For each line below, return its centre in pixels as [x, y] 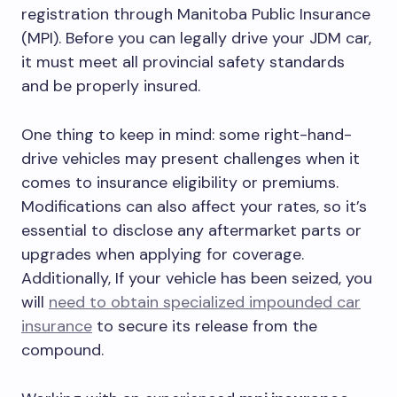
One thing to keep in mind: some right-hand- [187, 134]
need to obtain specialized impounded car [205, 302]
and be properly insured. [111, 86]
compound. [62, 350]
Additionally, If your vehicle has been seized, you [197, 278]
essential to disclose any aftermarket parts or [191, 230]
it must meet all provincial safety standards [183, 62]
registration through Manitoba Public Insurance [196, 14]
